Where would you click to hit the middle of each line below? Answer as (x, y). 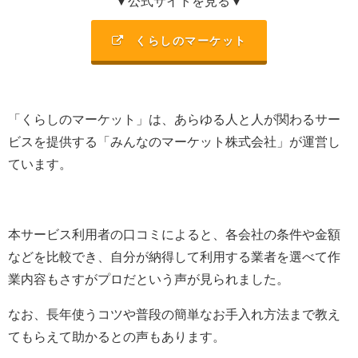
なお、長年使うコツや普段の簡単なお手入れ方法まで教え (174, 314)
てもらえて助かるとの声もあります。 (117, 337)
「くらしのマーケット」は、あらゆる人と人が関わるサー (174, 119)
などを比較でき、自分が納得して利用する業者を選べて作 (174, 257)
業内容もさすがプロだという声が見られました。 (149, 279)
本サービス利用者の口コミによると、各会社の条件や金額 (174, 235)
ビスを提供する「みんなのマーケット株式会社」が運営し (174, 142)
